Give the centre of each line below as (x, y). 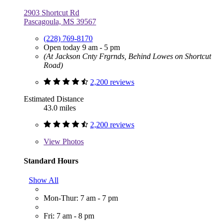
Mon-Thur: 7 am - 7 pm (81, 198)
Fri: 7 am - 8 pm (69, 216)
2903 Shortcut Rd (52, 12)
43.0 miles (60, 108)
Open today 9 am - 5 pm (82, 47)
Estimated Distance (54, 99)
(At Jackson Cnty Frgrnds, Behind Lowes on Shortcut (127, 56)
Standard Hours (51, 161)
